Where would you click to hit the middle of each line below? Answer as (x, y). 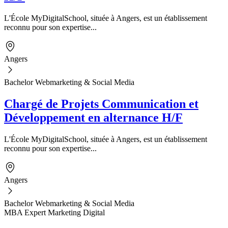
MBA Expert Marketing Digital (54, 212)
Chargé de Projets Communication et (101, 104)
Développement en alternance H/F (93, 117)
